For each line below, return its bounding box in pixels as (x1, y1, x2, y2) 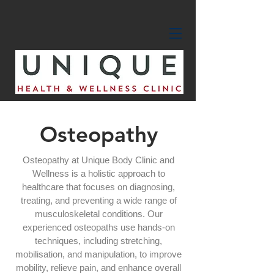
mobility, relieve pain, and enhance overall (16, 262, 181, 273)
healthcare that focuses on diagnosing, (22, 182, 175, 192)
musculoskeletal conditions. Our (34, 209, 163, 219)
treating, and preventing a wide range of (20, 195, 177, 206)
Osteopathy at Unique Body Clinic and (23, 155, 174, 165)
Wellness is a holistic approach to (32, 168, 165, 179)
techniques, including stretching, (35, 235, 162, 246)
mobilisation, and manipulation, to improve (15, 249, 182, 259)
